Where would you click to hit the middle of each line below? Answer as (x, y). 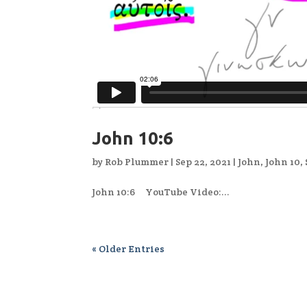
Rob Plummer (137, 162)
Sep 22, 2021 (204, 162)
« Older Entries (128, 249)
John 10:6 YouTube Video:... (161, 192)
